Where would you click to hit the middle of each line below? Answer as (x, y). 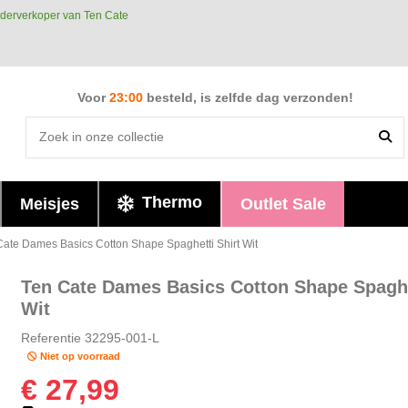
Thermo (169, 203)
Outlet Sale (283, 204)
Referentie (51, 337)
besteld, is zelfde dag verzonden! (250, 97)
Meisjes (49, 204)
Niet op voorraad (78, 357)
